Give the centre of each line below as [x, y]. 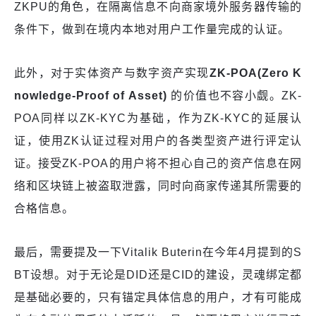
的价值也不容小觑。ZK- [235, 95]
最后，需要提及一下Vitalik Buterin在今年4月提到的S [158, 252]
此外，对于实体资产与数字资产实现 [112, 73]
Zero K [282, 73]
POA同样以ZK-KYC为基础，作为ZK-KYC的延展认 [158, 118]
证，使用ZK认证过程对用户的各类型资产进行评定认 [158, 140]
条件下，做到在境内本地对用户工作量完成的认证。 [152, 29]
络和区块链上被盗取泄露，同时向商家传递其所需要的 [158, 186]
